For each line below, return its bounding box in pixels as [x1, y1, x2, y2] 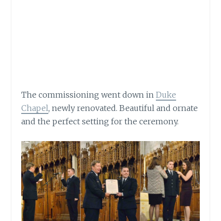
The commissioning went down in [21, 90, 156, 100]
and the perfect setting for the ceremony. [21, 116, 179, 127]
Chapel [21, 103, 49, 113]
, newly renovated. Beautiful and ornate [48, 103, 198, 113]
